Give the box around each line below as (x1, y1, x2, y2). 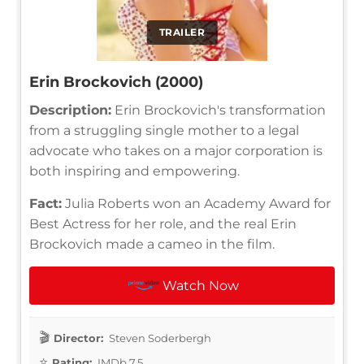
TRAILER (158, 25, 206, 38)
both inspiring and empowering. (29, 162, 240, 179)
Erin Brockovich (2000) (29, 72, 203, 91)
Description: (29, 102, 111, 118)
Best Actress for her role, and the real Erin (29, 215, 297, 232)
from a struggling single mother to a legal (29, 122, 299, 138)
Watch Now (162, 277, 240, 293)
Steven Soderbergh (106, 331, 211, 344)
